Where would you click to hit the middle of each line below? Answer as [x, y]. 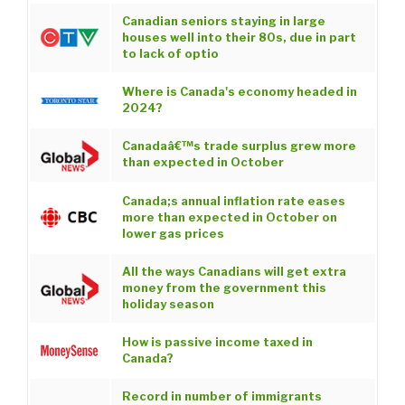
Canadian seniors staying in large [223, 22]
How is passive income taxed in [217, 343]
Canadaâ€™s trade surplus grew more [239, 146]
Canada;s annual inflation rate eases [233, 202]
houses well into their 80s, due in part [239, 38]
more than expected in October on [229, 218]
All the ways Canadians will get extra [234, 272]
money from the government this [224, 288]
